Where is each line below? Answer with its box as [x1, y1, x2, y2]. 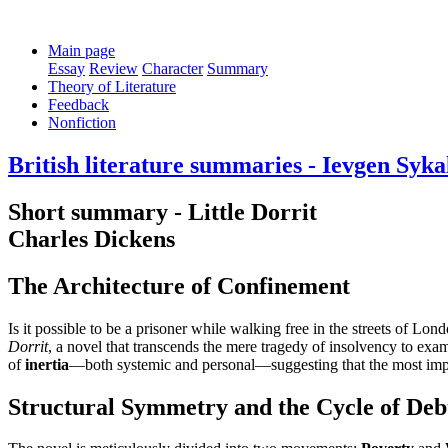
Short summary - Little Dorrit [8, 198, 317, 225]
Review [89, 60, 138, 77]
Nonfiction [48, 114, 116, 131]
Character [142, 60, 203, 77]
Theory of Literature [48, 78, 176, 95]
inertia [25, 355, 69, 373]
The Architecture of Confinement [8, 272, 350, 299]
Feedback [48, 96, 109, 113]
